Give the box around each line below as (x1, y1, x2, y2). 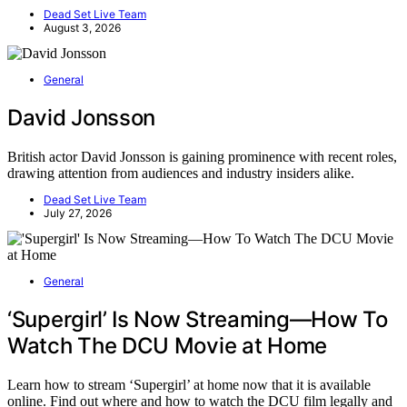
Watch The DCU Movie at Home (7, 332, 327, 359)
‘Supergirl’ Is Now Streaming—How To (7, 305, 388, 333)
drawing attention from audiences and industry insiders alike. (7, 164, 354, 181)
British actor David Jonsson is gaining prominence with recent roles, (7, 148, 397, 164)
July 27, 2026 (44, 205, 112, 220)
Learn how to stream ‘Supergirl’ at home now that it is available (7, 376, 371, 392)
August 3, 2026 (44, 21, 121, 35)
